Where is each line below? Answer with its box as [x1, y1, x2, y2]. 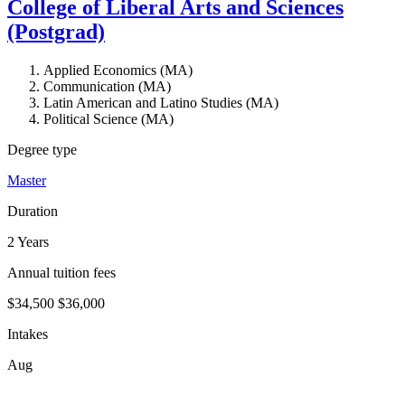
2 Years [7, 234, 49, 250]
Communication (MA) [43, 79, 171, 95]
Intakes [7, 326, 48, 343]
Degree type [7, 142, 77, 158]
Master [7, 173, 46, 189]
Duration [7, 203, 58, 220]
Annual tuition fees [7, 265, 116, 281]
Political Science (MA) [43, 111, 174, 127]
